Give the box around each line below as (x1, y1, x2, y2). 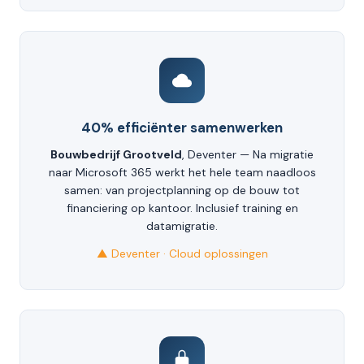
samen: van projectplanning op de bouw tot (64, 183, 300, 198)
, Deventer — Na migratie (182, 147, 314, 162)
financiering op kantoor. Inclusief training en (66, 201, 298, 216)
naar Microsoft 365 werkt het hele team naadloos (48, 165, 316, 180)
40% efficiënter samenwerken (81, 119, 283, 137)
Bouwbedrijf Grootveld (50, 147, 182, 162)
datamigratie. (146, 219, 218, 234)
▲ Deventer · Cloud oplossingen (96, 247, 268, 262)
